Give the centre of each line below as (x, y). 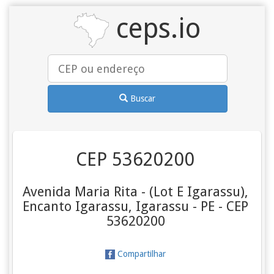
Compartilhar (141, 254)
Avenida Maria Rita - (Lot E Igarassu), (136, 192)
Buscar (143, 98)
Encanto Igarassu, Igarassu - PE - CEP (136, 206)
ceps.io (154, 28)
